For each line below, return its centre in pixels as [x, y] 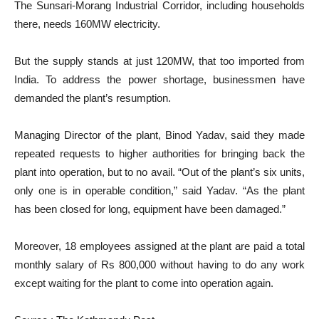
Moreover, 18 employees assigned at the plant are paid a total [159, 246]
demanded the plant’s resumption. [93, 98]
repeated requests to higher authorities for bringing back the [159, 153]
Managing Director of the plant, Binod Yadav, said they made [159, 135]
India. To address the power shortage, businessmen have [159, 79]
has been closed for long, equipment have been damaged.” [150, 209]
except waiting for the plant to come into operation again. [144, 283]
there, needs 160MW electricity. [87, 24]
